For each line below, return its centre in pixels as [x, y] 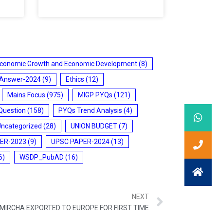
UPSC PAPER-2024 [80, 141]
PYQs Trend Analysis [90, 110]
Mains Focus [26, 95]
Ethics [75, 79]
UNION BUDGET [94, 126]
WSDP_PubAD [42, 157]
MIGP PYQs [95, 95]
